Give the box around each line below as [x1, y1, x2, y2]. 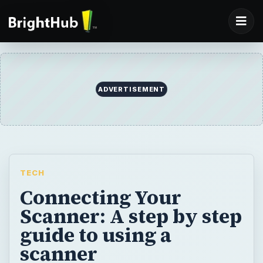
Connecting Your [19, 183, 181, 211]
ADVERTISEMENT [97, 85, 166, 94]
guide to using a [19, 221, 171, 248]
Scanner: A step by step [19, 202, 242, 230]
